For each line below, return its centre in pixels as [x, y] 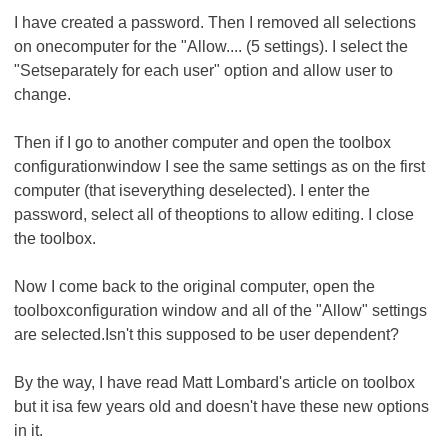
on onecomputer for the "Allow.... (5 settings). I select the [211, 46]
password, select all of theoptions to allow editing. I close [214, 214]
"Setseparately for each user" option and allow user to [203, 70]
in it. [28, 430]
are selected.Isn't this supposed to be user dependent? [206, 334]
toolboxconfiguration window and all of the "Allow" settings [220, 310]
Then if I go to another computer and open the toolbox [202, 142]
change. [42, 94]
